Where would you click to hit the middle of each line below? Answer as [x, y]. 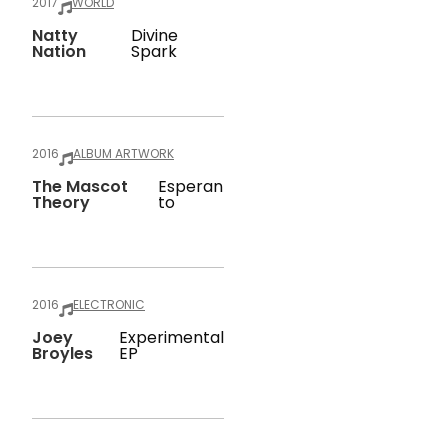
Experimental [171, 337]
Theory [61, 202]
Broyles [62, 353]
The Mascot [80, 186]
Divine [155, 35]
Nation [59, 51]
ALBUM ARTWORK [123, 153]
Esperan [191, 186]
